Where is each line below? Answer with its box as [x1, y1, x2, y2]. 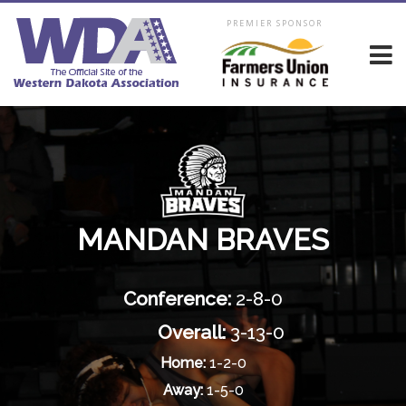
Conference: [123, 287, 231, 311]
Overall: [158, 321, 226, 344]
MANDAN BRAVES [77, 223, 329, 257]
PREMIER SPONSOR [227, 17, 323, 29]
